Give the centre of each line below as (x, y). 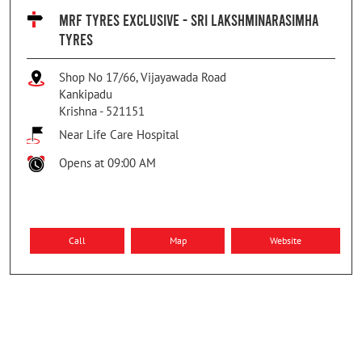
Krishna (78, 111)
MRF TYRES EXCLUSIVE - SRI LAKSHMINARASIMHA (189, 19)
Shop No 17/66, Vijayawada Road (143, 77)
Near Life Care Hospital (119, 134)
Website (286, 240)
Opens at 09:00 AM (107, 162)
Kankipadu (86, 94)
